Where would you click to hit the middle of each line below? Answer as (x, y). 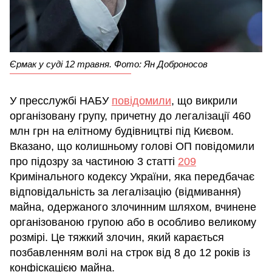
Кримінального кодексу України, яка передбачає (132, 176)
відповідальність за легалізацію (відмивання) (125, 192)
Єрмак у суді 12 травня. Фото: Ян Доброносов (109, 64)
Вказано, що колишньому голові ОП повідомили (132, 146)
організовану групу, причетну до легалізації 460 (130, 116)
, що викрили (204, 100)
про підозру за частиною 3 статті (94, 161)
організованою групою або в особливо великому (133, 222)
